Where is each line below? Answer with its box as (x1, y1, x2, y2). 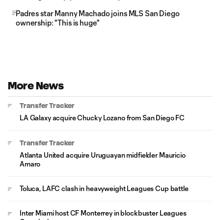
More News (8, 80, 64, 91)
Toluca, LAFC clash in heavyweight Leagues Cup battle (20, 184, 189, 192)
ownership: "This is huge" (16, 18, 100, 27)
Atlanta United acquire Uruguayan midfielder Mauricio (20, 151, 186, 159)
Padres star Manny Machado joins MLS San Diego (16, 9, 180, 18)
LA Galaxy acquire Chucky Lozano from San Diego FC (20, 113, 185, 122)
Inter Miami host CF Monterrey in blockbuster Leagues (20, 209, 187, 217)
